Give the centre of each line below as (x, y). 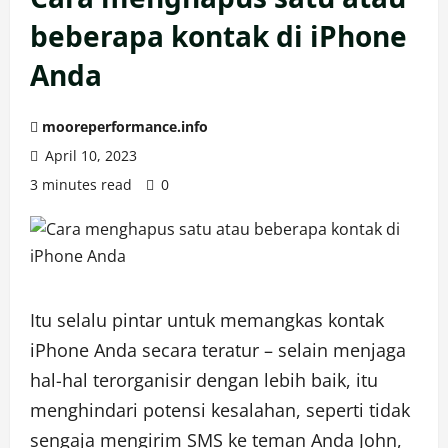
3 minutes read (81, 184)
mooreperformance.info (125, 126)
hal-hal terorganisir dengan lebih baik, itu (204, 380)
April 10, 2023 (89, 155)
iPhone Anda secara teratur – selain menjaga (218, 350)
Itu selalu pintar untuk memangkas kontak (207, 320)
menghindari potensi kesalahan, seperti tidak (220, 410)
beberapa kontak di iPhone (218, 36)
